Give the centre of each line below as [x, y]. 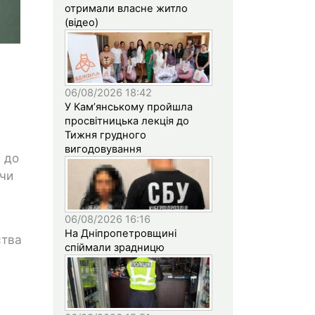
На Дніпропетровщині [121, 233]
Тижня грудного [105, 135]
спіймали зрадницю [115, 247]
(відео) [82, 22]
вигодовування [103, 149]
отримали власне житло [126, 8]
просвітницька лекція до [127, 121]
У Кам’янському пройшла [129, 107]
